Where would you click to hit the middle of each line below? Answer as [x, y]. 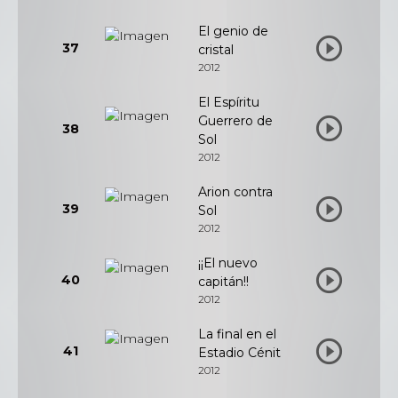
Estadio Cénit [239, 353]
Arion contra [235, 192]
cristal [216, 50]
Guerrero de [235, 121]
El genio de [233, 31]
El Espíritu [229, 102]
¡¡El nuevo [228, 263]
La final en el [237, 334]
